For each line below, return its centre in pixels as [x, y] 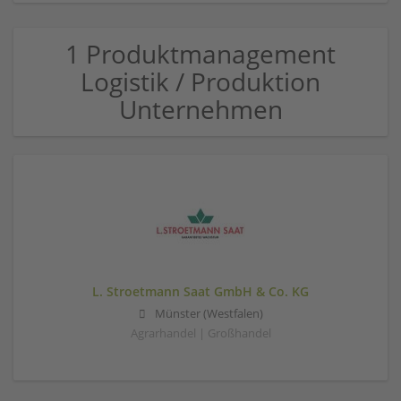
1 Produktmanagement [200, 54]
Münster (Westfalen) [209, 314]
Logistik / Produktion [200, 81]
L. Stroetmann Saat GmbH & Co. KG [200, 291]
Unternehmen [200, 109]
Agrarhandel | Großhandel [200, 334]
